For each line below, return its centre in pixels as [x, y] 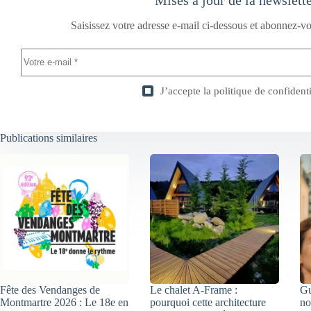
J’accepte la [187, 91]
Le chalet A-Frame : [194, 289]
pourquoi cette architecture [208, 302]
